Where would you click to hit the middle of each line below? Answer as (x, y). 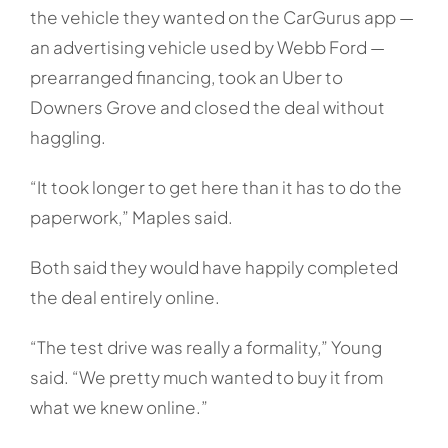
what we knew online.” (118, 407)
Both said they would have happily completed (213, 267)
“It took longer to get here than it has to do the (215, 187)
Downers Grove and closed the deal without (207, 107)
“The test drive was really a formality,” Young (205, 347)
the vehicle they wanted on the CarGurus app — (221, 17)
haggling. (67, 137)
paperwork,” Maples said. (131, 217)
